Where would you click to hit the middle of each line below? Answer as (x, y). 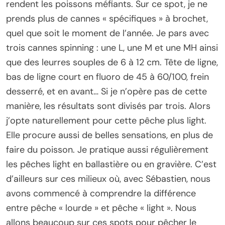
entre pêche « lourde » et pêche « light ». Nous (101, 208)
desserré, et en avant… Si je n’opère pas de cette (106, 92)
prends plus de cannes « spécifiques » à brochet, (107, 19)
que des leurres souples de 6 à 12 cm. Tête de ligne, (112, 63)
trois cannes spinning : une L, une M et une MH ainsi (112, 48)
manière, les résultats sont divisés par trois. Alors (108, 106)
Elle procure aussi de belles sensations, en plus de (109, 135)
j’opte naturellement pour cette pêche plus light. (106, 121)
